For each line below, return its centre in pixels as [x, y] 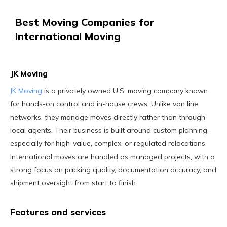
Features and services [58, 212]
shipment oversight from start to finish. [74, 183]
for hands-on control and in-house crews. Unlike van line [104, 104]
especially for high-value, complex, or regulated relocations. [108, 143]
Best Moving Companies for [85, 22]
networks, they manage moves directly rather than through [108, 117]
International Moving [68, 36]
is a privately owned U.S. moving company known [125, 90]
